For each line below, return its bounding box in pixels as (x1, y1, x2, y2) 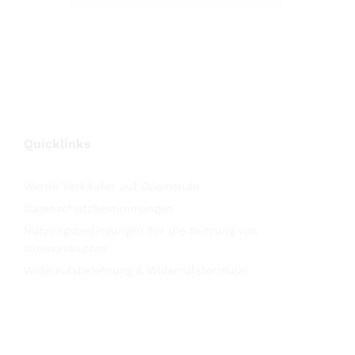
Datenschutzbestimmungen (24, 201, 174, 215)
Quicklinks (24, 136, 91, 151)
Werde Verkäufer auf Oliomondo (24, 179, 199, 193)
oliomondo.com (24, 241, 106, 254)
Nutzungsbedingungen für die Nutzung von (24, 223, 258, 237)
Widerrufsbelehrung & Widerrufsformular (24, 263, 249, 277)
